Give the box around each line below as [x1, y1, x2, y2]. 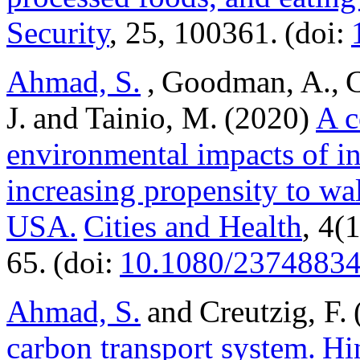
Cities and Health [84, 209, 302, 243]
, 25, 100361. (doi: [109, 15, 351, 50]
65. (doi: [6, 245, 120, 280]
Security [6, 15, 109, 50]
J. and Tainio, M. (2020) [6, 100, 316, 135]
